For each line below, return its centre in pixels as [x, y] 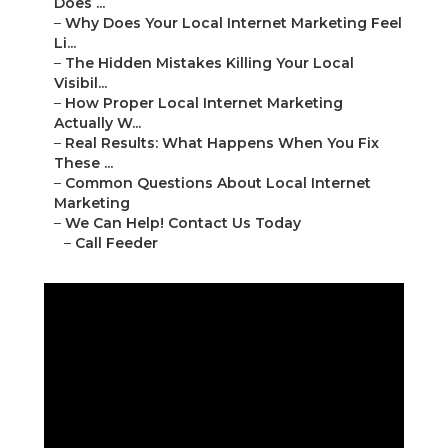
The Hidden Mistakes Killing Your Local [209, 63]
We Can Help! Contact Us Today [183, 223]
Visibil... [80, 83]
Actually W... [97, 123]
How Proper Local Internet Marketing [204, 103]
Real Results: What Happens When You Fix [222, 143]
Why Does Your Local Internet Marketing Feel [233, 23]
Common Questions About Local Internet [218, 183]
